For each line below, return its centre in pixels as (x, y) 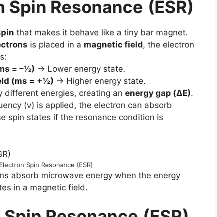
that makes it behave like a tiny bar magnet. (101, 32)
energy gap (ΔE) (158, 93)
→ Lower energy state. (80, 69)
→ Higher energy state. (100, 81)
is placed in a (56, 45)
